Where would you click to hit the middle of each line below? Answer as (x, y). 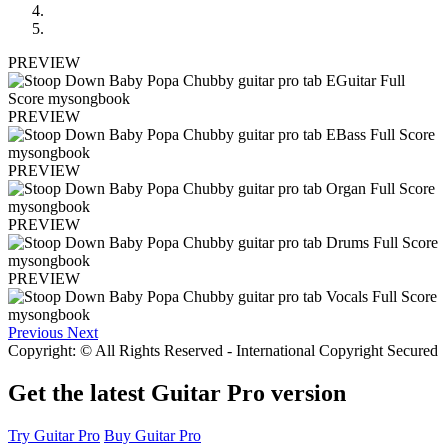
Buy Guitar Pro (152, 435)
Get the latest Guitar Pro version (177, 393)
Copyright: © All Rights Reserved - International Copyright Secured (223, 351)
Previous (35, 333)
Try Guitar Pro (54, 435)
